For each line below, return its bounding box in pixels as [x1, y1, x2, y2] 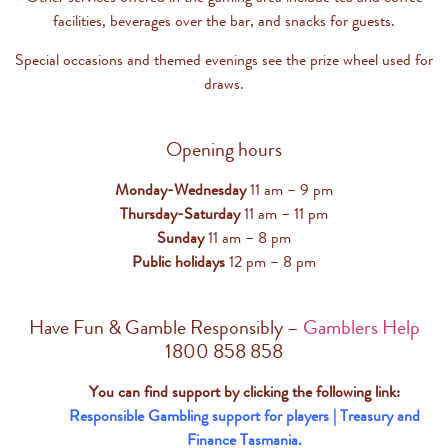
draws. [204, 71, 244, 95]
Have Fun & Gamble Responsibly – [28, 313, 303, 343]
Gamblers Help [302, 313, 420, 343]
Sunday [157, 225, 204, 249]
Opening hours [166, 134, 282, 164]
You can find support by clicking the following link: [88, 380, 400, 404]
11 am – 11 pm [240, 201, 328, 225]
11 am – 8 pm [204, 225, 291, 249]
